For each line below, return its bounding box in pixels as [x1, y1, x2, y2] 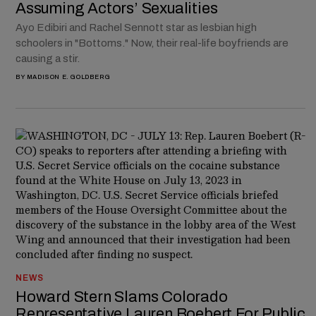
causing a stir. [16, 52, 80, 64]
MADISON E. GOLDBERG [26, 73, 111, 81]
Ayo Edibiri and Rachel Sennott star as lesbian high [16, 21, 257, 33]
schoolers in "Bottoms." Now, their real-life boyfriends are [16, 37, 288, 49]
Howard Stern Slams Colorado [16, 288, 228, 306]
